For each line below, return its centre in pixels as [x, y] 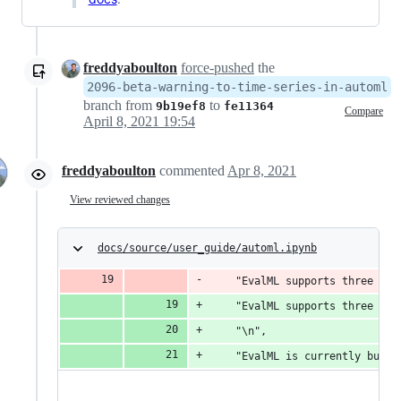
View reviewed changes [120, 199]
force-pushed [218, 68]
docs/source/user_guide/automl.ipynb [207, 248]
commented [193, 171]
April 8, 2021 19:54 [139, 122]
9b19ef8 [181, 107]
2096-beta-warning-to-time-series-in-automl [237, 87]
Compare [364, 111]
